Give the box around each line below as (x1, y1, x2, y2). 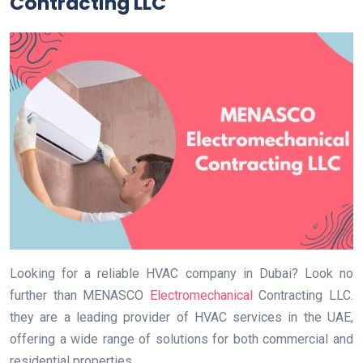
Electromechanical (149, 288, 253, 304)
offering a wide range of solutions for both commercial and (10, 331, 353, 348)
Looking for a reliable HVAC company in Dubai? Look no (10, 266, 353, 282)
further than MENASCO (10, 288, 150, 304)
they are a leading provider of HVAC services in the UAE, (10, 310, 353, 326)
